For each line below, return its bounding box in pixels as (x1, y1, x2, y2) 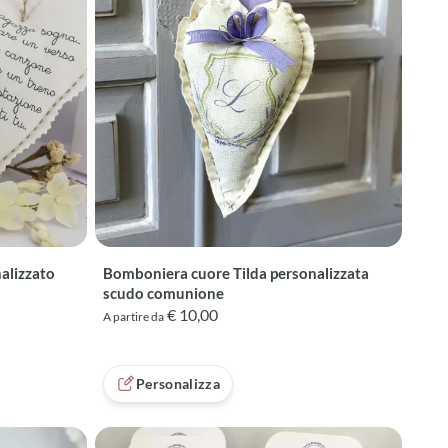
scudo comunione (103, 284, 224, 303)
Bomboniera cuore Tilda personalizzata (103, 264, 369, 283)
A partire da (103, 309, 164, 325)
